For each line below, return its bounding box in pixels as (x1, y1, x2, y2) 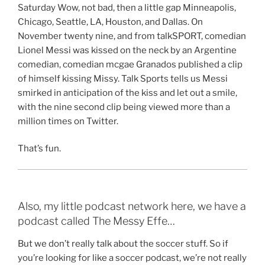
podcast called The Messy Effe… (18, 215, 175, 228)
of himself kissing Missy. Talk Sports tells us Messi (18, 73, 228, 84)
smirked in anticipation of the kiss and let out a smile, (18, 87, 237, 98)
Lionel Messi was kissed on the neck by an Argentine (18, 44, 237, 56)
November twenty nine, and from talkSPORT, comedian (18, 30, 246, 41)
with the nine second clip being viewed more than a (18, 101, 230, 112)
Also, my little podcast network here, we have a (18, 200, 246, 213)
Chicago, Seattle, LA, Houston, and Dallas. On (18, 16, 203, 27)
